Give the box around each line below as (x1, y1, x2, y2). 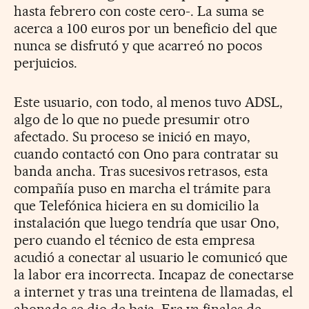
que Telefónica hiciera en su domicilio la (14, 197, 260, 214)
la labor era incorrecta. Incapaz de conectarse (14, 266, 295, 283)
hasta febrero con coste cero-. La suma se (14, 2, 265, 19)
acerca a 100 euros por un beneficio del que (14, 19, 278, 37)
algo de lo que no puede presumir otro (14, 110, 250, 128)
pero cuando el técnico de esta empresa (14, 231, 256, 248)
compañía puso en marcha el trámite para (14, 179, 272, 197)
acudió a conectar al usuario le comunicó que (14, 248, 288, 266)
